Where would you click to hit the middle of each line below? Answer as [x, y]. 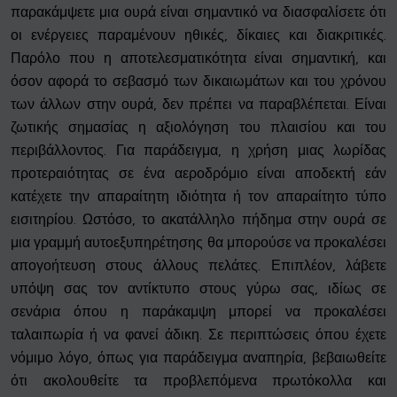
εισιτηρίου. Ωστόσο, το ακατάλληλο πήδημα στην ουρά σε [198, 220]
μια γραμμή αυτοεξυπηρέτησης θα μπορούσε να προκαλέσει [198, 243]
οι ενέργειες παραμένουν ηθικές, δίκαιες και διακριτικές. [198, 35]
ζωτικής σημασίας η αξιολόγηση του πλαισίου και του [198, 128]
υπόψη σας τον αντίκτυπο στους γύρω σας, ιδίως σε [198, 289]
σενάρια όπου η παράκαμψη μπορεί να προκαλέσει [198, 312]
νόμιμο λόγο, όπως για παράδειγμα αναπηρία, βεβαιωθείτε [198, 358]
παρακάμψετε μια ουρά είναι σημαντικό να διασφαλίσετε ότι [198, 12]
